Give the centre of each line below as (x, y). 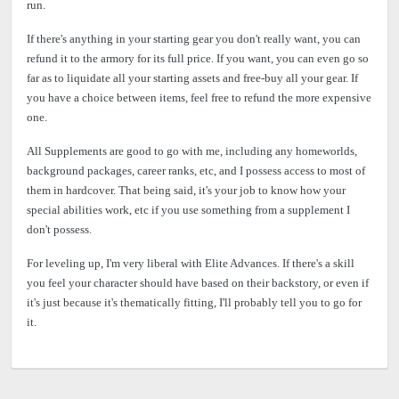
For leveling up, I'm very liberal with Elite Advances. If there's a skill (191, 263)
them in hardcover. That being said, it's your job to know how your (186, 190)
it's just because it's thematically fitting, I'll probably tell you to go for (194, 302)
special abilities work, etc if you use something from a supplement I (188, 209)
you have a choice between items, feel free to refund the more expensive (199, 97)
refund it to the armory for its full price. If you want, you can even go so (198, 58)
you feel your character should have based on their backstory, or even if (198, 282)
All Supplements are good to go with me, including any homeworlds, (192, 151)
